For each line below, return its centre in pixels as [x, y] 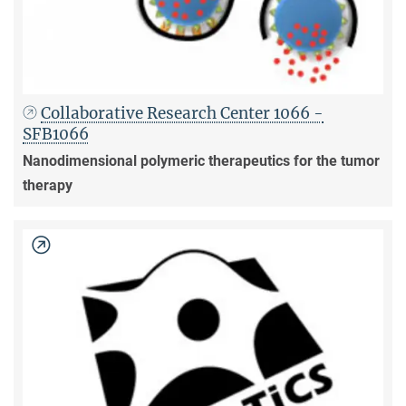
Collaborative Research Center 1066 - [183, 114]
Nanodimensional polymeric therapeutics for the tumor [201, 161]
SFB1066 [56, 135]
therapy [48, 186]
